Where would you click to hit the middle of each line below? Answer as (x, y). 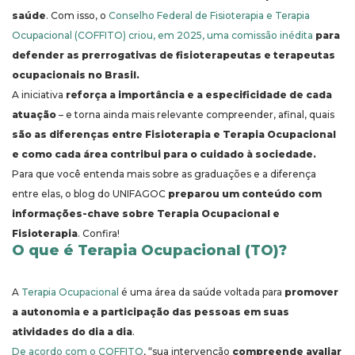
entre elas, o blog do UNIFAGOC (90, 194)
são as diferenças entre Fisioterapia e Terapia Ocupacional (174, 135)
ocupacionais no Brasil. (77, 75)
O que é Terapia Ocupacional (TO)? (149, 251)
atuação (34, 115)
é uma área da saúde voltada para (202, 292)
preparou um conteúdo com (245, 194)
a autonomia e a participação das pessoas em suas (151, 312)
